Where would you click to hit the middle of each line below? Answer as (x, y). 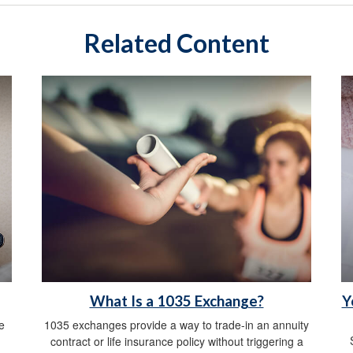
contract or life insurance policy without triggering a (176, 342)
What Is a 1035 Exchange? (176, 301)
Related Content (176, 43)
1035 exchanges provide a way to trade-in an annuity (176, 325)
